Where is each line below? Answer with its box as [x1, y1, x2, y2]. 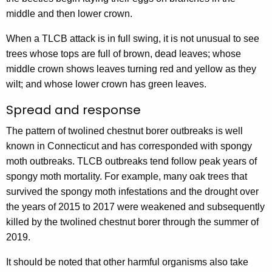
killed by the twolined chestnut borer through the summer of [6, 217, 259, 228]
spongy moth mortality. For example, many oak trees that [6, 171, 247, 182]
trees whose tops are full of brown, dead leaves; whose [6, 49, 241, 59]
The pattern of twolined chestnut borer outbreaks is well [6, 126, 243, 137]
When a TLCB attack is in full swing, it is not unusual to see [6, 33, 259, 44]
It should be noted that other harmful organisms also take [6, 257, 248, 268]
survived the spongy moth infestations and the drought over [6, 186, 259, 197]
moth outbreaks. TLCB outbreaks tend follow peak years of [6, 156, 257, 167]
